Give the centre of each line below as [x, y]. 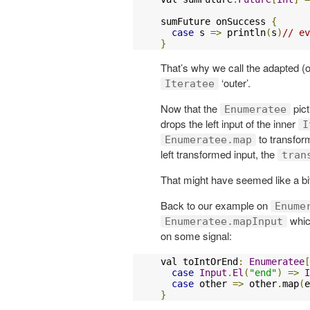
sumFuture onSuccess [216, 21]
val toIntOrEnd [199, 261]
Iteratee [190, 83]
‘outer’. [235, 82]
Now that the [190, 108]
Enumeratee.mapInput [224, 221]
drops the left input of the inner [229, 123]
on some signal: [196, 235]
